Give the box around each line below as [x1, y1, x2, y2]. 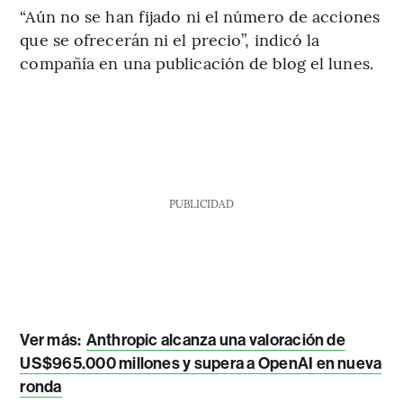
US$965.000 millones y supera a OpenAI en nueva [20, 353, 382, 373]
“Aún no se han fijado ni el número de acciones [20, 4, 380, 27]
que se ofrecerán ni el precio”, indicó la [20, 27, 320, 50]
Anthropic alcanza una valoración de [85, 329, 345, 350]
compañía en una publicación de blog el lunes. [20, 50, 373, 74]
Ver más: [20, 329, 85, 350]
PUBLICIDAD [168, 195, 234, 210]
